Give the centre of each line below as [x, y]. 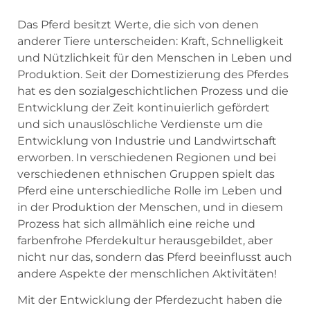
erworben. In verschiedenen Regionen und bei [147, 157]
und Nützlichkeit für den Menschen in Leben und [155, 57]
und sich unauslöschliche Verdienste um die [140, 124]
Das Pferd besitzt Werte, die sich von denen [138, 24]
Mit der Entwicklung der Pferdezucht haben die [150, 300]
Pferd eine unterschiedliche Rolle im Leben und [150, 190]
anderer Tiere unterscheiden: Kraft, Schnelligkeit [151, 41]
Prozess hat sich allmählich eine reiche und [136, 224]
